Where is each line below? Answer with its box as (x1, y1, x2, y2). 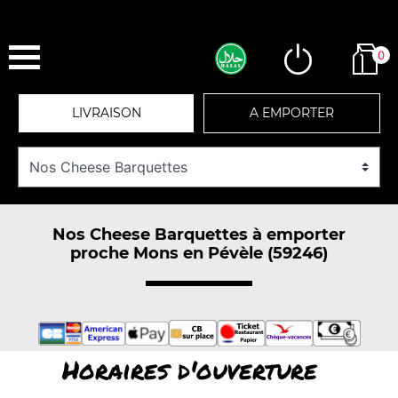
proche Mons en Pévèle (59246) (70, 243, 328, 263)
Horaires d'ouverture (61, 352, 317, 387)
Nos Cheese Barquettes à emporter (52, 224, 346, 244)
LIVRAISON (71, 105, 141, 121)
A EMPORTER (250, 105, 334, 121)
